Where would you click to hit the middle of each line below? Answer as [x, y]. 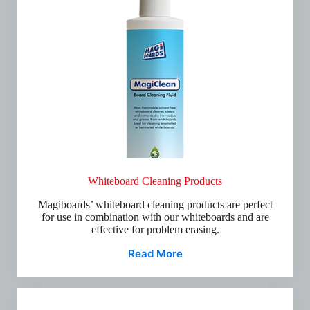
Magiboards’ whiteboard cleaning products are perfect [155, 204]
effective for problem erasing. [155, 229]
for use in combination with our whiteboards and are [155, 217]
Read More [155, 254]
